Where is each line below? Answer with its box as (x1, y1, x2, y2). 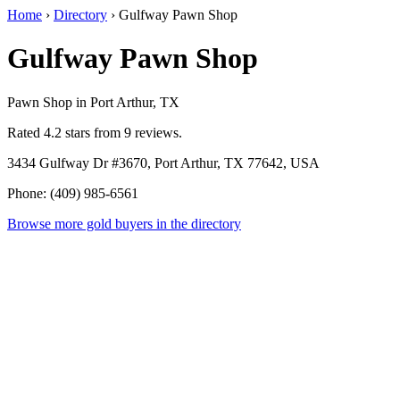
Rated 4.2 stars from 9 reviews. (7, 124, 182, 140)
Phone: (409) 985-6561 (7, 185, 138, 201)
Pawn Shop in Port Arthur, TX (7, 94, 179, 110)
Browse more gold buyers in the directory (7, 215, 241, 231)
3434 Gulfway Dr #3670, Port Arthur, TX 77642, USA (7, 154, 320, 171)
